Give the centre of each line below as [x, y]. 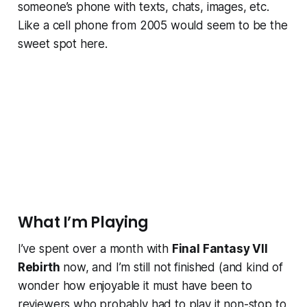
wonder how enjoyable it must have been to [135, 286]
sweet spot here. [62, 44]
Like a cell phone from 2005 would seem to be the [152, 26]
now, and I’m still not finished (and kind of [171, 268]
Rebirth [39, 268]
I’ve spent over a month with [95, 249]
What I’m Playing [83, 223]
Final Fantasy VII [220, 249]
